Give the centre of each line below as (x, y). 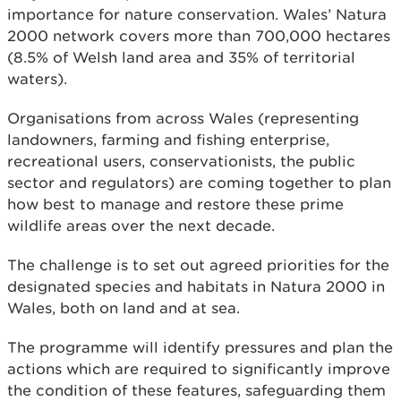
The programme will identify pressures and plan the (200, 347)
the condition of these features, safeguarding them (196, 390)
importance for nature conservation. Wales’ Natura (197, 14)
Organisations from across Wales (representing (183, 118)
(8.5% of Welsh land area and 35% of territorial (181, 57)
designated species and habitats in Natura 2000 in (196, 286)
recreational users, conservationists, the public (181, 161)
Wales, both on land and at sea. (124, 307)
